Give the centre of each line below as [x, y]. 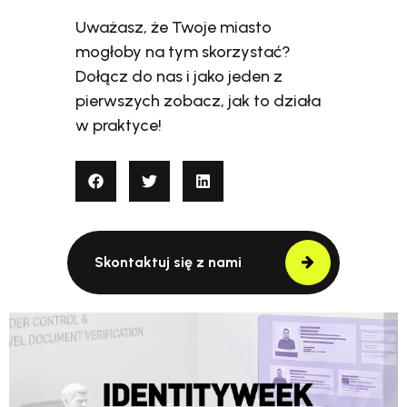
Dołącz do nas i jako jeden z [179, 76]
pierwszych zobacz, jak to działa [199, 100]
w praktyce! [119, 125]
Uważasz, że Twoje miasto [174, 27]
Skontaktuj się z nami [168, 262]
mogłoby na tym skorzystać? [184, 51]
